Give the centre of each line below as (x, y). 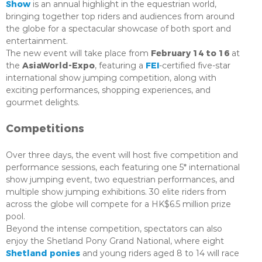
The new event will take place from (78, 53)
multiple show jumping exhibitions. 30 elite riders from (116, 192)
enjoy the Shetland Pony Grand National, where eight (115, 241)
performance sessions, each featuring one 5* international (123, 167)
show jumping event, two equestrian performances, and (120, 180)
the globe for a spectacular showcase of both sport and (118, 29)
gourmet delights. (43, 102)
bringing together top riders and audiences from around (120, 16)
